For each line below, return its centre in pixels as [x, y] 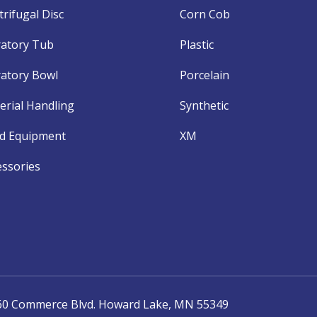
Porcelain [204, 75]
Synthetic [204, 105]
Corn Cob [204, 14]
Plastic [196, 44]
